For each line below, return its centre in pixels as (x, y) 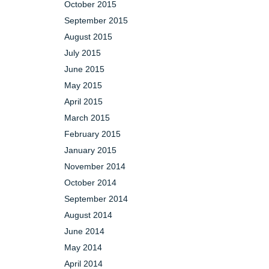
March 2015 (87, 118)
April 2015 (83, 101)
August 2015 (88, 37)
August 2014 (88, 215)
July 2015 (83, 53)
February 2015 (92, 134)
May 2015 (83, 85)
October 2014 (90, 183)
